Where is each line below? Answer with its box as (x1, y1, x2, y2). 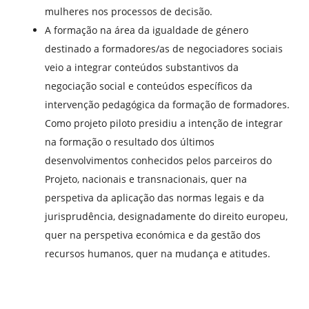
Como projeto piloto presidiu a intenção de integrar (45, 117, 283, 130)
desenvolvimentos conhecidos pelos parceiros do (45, 154, 272, 168)
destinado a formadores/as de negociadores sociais (45, 42, 283, 56)
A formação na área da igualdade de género (45, 23, 248, 37)
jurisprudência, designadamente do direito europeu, (45, 210, 288, 223)
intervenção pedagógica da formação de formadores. (45, 98, 290, 112)
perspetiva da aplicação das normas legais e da (45, 191, 264, 205)
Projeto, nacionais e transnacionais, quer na (45, 172, 247, 186)
